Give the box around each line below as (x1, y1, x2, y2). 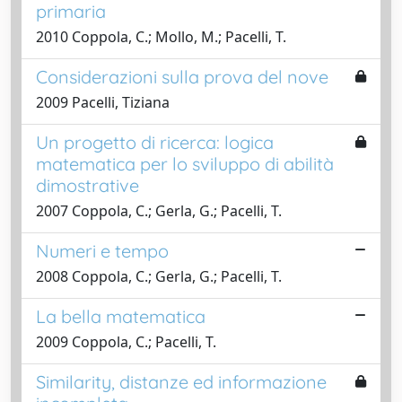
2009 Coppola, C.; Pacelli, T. (36, 331, 216, 352)
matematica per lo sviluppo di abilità (36, 152, 334, 175)
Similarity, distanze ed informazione (36, 370, 327, 393)
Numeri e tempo (36, 239, 169, 262)
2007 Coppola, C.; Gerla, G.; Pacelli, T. (36, 200, 282, 221)
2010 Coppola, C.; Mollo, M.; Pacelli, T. (36, 26, 286, 47)
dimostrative (36, 173, 139, 197)
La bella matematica (36, 304, 205, 328)
